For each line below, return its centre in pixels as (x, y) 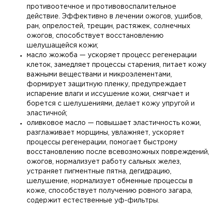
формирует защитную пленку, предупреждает (107, 84)
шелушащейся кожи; (62, 45)
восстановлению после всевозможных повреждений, (118, 152)
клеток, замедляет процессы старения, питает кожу (116, 65)
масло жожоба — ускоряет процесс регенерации (112, 55)
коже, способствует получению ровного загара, (109, 191)
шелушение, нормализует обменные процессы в (110, 181)
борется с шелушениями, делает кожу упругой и (111, 103)
